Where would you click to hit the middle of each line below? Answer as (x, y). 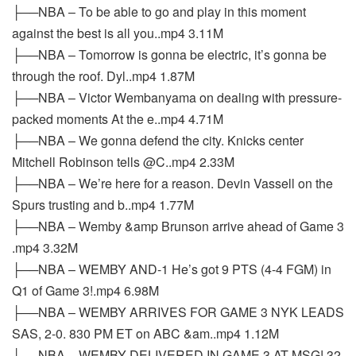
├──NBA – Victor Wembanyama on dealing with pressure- (177, 97)
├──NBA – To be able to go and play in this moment (159, 12)
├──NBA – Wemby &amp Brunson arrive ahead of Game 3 (178, 226)
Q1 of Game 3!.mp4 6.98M (85, 290)
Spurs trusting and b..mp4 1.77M (103, 205)
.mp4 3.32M (45, 248)
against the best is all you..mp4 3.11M (118, 33)
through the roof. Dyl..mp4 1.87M (103, 76)
